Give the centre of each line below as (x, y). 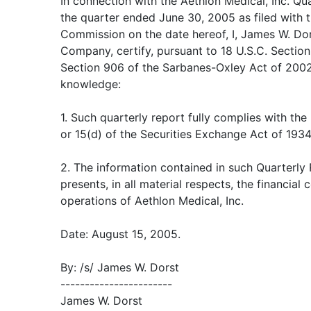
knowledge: (91, 84)
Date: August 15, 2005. (120, 234)
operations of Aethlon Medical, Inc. (152, 201)
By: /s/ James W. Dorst (120, 267)
